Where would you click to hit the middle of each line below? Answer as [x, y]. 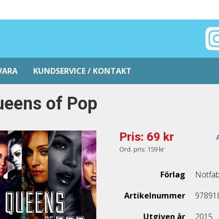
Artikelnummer [155, 196]
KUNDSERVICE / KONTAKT [82, 71]
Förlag [173, 175]
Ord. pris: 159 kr [142, 149]
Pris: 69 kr [147, 137]
